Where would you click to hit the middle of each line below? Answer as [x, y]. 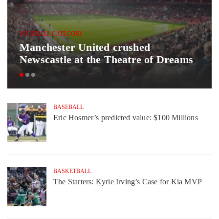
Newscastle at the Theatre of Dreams [107, 60]
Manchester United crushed [85, 47]
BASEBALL [68, 107]
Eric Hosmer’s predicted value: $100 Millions [126, 118]
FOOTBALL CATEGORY [51, 34]
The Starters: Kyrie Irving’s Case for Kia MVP [128, 182]
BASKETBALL [72, 171]
